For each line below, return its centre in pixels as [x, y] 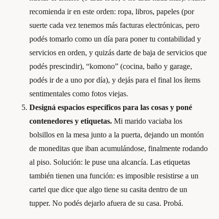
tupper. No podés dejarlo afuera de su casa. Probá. [106, 203]
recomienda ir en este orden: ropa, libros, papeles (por [112, 11]
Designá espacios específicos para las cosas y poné [111, 107]
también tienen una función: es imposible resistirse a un [114, 175]
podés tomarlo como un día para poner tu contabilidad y [115, 39]
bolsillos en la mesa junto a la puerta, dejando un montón [117, 134]
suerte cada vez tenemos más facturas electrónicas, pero [114, 25]
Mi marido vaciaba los [147, 121]
